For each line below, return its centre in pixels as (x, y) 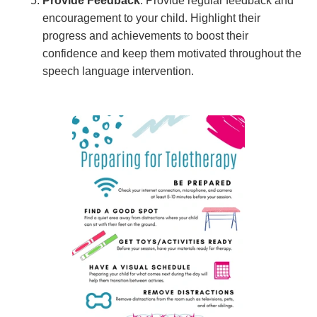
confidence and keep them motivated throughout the (172, 53)
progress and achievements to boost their (145, 35)
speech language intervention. (118, 71)
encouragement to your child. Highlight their (151, 18)
